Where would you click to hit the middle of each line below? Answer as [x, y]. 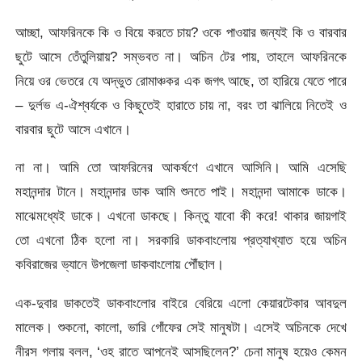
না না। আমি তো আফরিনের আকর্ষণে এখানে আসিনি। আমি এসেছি [181, 168]
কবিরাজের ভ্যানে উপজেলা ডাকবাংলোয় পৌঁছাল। [120, 265]
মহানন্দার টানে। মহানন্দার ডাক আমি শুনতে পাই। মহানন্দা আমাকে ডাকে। [181, 192]
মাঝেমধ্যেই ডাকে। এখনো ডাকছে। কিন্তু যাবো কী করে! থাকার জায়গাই [181, 216]
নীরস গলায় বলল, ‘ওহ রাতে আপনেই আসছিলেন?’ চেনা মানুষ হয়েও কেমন [181, 351]
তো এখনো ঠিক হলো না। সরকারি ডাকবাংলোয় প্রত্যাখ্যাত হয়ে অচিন [181, 240]
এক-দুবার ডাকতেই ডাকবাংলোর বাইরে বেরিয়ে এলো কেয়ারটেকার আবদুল [181, 303]
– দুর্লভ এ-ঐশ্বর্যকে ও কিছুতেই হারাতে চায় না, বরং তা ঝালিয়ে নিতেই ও [181, 105]
